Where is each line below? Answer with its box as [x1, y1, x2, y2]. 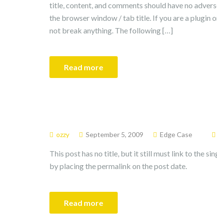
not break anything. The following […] [49, 26, 173, 35]
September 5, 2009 [86, 130, 143, 139]
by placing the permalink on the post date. [49, 161, 187, 170]
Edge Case [160, 130, 192, 139]
